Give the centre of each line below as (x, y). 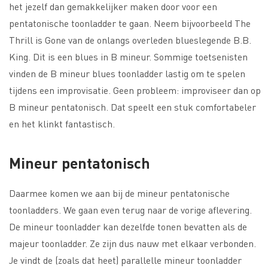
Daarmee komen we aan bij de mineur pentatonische (119, 193)
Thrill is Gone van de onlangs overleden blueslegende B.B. (130, 40)
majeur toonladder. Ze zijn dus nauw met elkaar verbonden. (133, 243)
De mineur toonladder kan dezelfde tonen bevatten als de (128, 227)
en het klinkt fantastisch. (62, 124)
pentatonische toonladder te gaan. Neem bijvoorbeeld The (130, 23)
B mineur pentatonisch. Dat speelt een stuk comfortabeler (133, 107)
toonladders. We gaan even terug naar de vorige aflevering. (130, 210)
